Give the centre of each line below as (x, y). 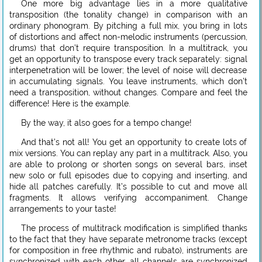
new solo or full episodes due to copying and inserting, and (128, 175)
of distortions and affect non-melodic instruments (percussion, (128, 37)
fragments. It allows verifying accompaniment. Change (128, 197)
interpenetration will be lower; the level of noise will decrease (128, 70)
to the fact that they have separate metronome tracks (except (128, 239)
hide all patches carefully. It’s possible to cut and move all (128, 186)
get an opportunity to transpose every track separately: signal (128, 59)
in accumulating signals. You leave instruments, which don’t (128, 81)
